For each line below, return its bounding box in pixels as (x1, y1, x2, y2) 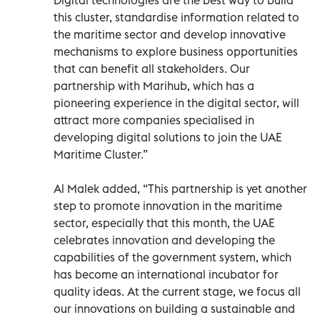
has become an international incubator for (54, 266, 279, 281)
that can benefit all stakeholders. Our (54, 61, 250, 76)
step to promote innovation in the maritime (54, 198, 282, 213)
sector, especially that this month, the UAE (54, 215, 275, 230)
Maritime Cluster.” (54, 146, 148, 161)
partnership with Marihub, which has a (54, 78, 254, 93)
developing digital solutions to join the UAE (54, 129, 282, 144)
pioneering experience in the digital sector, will (54, 95, 299, 110)
